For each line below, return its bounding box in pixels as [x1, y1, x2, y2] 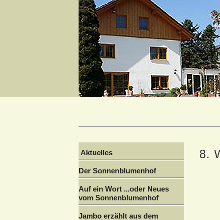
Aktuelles [79, 148, 112, 157]
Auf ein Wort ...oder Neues [79, 185, 169, 193]
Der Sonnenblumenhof [79, 166, 156, 175]
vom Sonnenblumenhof [79, 193, 159, 202]
